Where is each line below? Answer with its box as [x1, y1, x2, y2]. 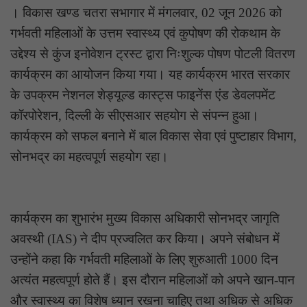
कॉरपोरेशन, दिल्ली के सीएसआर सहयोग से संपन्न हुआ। [10, 108, 259, 123]
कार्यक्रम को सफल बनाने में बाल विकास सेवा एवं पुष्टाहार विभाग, [10, 128, 297, 143]
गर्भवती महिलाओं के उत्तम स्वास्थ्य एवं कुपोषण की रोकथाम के [10, 25, 280, 40]
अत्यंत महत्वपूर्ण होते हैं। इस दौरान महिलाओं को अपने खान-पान [10, 272, 295, 287]
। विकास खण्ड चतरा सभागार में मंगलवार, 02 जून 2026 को [10, 5, 282, 20]
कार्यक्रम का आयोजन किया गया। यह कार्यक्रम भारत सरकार [10, 66, 290, 82]
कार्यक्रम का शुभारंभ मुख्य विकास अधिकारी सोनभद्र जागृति [10, 210, 280, 225]
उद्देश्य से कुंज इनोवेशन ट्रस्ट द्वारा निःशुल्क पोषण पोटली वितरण [10, 46, 295, 61]
